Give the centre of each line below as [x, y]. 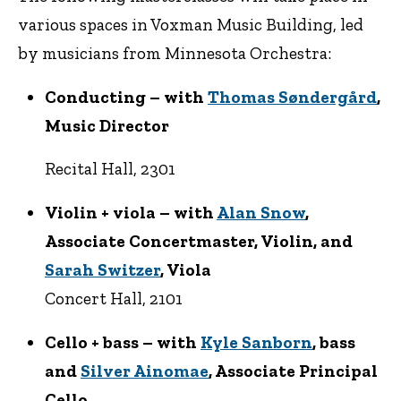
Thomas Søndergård [292, 97]
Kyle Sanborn [256, 342]
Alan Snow [261, 213]
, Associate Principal [293, 371]
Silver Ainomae [145, 371]
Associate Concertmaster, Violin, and [199, 242]
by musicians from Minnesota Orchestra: [175, 53]
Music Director [107, 125]
